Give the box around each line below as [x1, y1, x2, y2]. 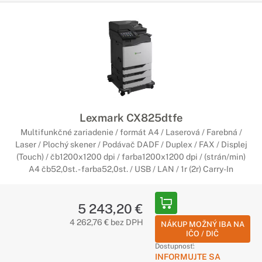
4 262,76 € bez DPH [69, 218, 143, 227]
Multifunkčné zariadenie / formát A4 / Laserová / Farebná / [20, 127, 242, 137]
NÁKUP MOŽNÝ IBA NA [160, 220, 244, 229]
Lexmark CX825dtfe [80, 111, 182, 124]
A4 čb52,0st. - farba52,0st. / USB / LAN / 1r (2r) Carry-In [29, 164, 233, 174]
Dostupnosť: [154, 242, 195, 250]
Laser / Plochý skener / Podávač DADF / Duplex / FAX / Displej [15, 140, 247, 149]
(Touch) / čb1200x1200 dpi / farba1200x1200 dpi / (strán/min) [16, 152, 246, 161]
